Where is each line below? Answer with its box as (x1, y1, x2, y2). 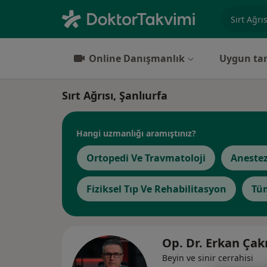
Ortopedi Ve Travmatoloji (86, 151, 206, 164)
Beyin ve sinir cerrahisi (162, 252, 253, 263)
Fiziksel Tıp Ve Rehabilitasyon (86, 182, 226, 195)
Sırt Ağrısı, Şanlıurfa (62, 88, 167, 103)
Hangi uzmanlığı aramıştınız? (76, 127, 196, 139)
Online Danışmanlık (89, 52, 185, 65)
